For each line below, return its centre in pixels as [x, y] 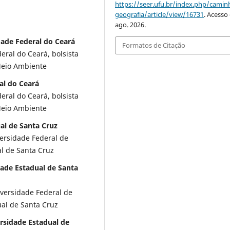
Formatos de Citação [154, 45]
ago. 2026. [131, 25]
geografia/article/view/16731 [160, 15]
